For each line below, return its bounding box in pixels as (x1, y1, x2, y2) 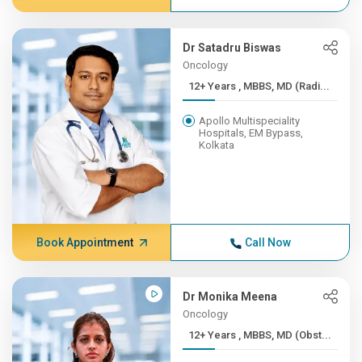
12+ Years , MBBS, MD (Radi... (238, 80, 330, 92)
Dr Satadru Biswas (183, 41, 282, 54)
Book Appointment (36, 236, 133, 249)
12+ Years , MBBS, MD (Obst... (238, 329, 332, 341)
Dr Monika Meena (183, 290, 278, 303)
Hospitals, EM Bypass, (199, 127, 304, 139)
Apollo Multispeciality (199, 115, 301, 127)
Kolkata (199, 139, 235, 151)
